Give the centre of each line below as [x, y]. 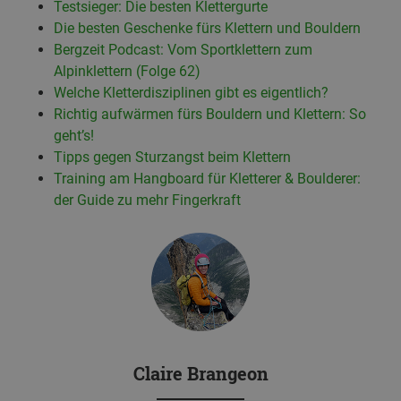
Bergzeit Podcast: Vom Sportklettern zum [183, 49]
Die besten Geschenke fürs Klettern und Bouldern [207, 28]
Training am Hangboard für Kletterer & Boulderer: [207, 178]
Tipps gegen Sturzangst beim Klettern [172, 157]
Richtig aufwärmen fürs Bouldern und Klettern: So [210, 114]
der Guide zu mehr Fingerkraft [149, 200]
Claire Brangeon [200, 373]
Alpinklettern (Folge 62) [127, 71]
